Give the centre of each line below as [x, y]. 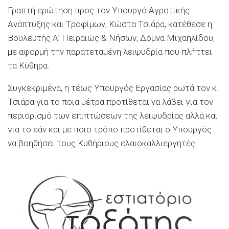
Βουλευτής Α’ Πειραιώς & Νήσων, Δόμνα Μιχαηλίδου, [111, 38]
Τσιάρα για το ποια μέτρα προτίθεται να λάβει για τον [110, 102]
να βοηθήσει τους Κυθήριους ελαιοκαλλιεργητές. [102, 143]
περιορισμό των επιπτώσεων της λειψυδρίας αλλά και [113, 116]
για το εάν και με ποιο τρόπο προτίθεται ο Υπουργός [110, 130]
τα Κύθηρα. [29, 66]
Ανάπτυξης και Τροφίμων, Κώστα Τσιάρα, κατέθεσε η [110, 24]
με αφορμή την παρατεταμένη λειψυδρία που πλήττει [110, 52]
